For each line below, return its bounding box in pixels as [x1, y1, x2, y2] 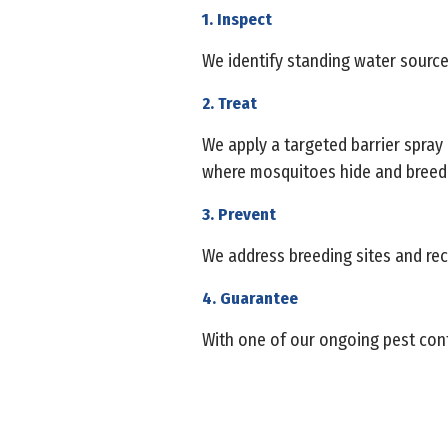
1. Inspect [202, 8, 276, 30]
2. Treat [202, 92, 261, 114]
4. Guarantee [202, 287, 302, 309]
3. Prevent [202, 203, 280, 225]
